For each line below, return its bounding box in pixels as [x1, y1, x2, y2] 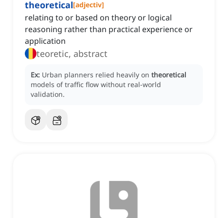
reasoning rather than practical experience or [25, 24, 193, 35]
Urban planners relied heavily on [42, 70, 151, 80]
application [25, 36, 66, 47]
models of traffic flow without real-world [31, 80, 161, 90]
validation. [31, 90, 65, 99]
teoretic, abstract [36, 48, 108, 60]
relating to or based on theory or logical [25, 12, 172, 23]
